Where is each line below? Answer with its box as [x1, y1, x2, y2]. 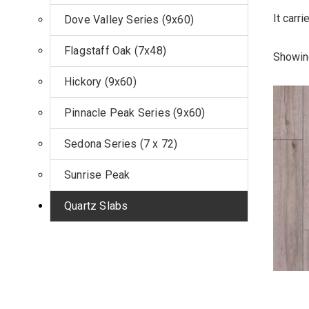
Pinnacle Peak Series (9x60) [64, 106, 206, 119]
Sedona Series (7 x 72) [64, 137, 178, 150]
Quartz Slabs [64, 199, 128, 212]
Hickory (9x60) [64, 75, 137, 88]
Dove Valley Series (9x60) [64, 13, 194, 26]
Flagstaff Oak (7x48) [64, 44, 166, 57]
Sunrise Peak [64, 168, 130, 181]
